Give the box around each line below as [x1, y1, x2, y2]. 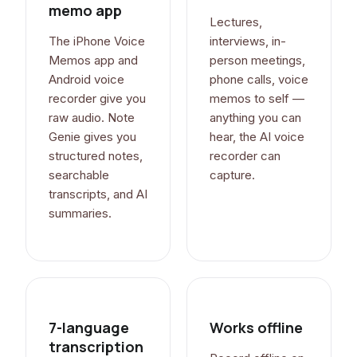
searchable [49, 167, 109, 183]
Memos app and [49, 53, 138, 69]
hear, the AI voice [210, 129, 304, 145]
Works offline [210, 318, 303, 338]
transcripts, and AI [49, 186, 147, 202]
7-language [49, 318, 129, 338]
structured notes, [49, 148, 143, 164]
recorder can [210, 148, 280, 164]
